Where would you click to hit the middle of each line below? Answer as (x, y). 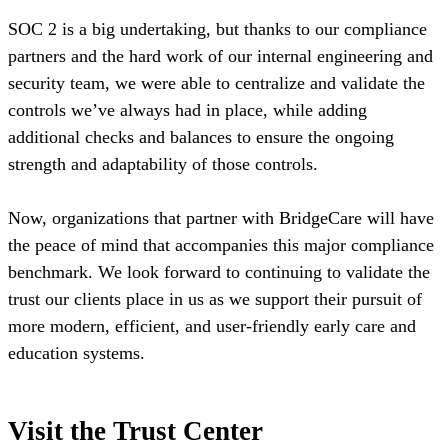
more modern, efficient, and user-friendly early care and (212, 325)
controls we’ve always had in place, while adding (187, 109)
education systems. (76, 352)
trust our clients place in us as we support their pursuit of (215, 298)
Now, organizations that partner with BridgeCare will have (221, 217)
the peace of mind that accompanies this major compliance (221, 244)
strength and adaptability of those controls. (163, 163)
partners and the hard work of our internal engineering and (220, 55)
